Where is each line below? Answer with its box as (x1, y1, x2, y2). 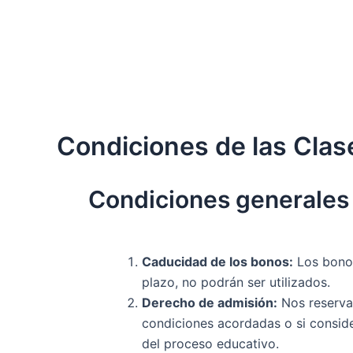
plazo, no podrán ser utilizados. (142, 273, 330, 290)
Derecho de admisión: (142, 294, 277, 310)
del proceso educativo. (142, 335, 279, 351)
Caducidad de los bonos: (142, 253, 293, 269)
